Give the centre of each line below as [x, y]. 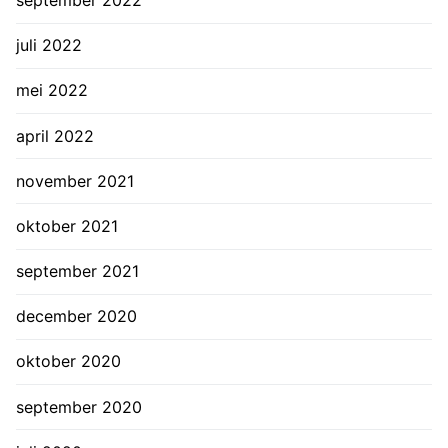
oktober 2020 [68, 361]
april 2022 [55, 135]
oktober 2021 [67, 225]
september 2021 [77, 271]
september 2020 [79, 406]
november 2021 [75, 180]
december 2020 [76, 316]
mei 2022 [52, 90]
